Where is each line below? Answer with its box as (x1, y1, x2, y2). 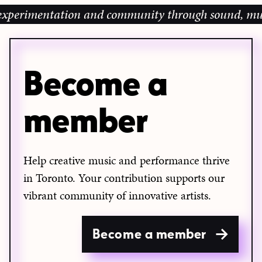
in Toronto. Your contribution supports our (23, 170, 225, 187)
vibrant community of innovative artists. (23, 187, 211, 204)
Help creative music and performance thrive (23, 152, 230, 169)
